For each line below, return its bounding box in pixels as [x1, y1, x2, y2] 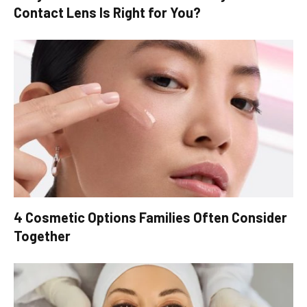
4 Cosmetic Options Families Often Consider [14, 208, 287, 225]
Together [14, 227, 71, 244]
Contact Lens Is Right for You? [14, 4, 201, 21]
